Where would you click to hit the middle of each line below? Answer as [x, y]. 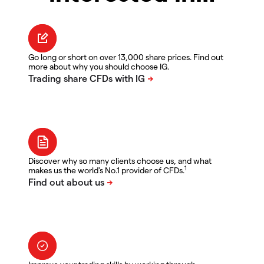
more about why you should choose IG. [99, 67]
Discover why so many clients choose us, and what [120, 161]
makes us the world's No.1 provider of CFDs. [106, 170]
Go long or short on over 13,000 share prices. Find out [126, 57]
